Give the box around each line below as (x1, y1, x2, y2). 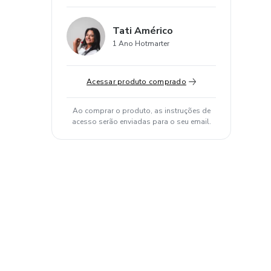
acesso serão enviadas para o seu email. (71, 117, 211, 126)
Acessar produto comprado (87, 77, 186, 87)
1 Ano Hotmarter (113, 39, 169, 48)
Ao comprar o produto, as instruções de (72, 106, 211, 116)
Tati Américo (113, 24, 173, 38)
